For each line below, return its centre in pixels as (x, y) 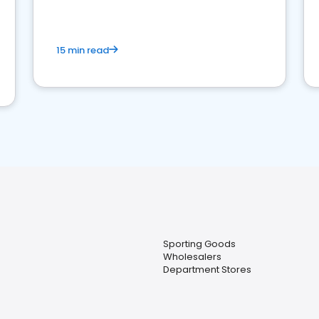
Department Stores (207, 270)
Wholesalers (192, 257)
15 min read (83, 50)
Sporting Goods (199, 244)
